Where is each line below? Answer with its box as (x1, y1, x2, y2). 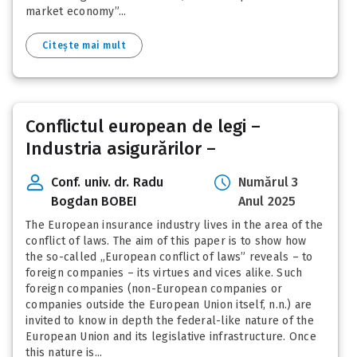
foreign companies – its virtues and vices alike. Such (25, 266, 303, 280)
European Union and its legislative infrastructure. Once (25, 330, 316, 344)
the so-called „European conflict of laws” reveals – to (25, 250, 313, 265)
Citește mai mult (42, 40, 126, 52)
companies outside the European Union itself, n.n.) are (25, 298, 312, 312)
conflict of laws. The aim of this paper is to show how (25, 234, 307, 249)
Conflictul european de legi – (25, 116, 261, 138)
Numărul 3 (238, 175, 298, 190)
